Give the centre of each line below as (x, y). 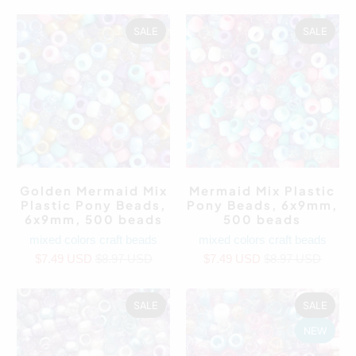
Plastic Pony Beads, (94, 204)
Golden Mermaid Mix (93, 190)
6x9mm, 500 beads (93, 219)
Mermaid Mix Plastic (263, 190)
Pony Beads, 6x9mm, (263, 204)
